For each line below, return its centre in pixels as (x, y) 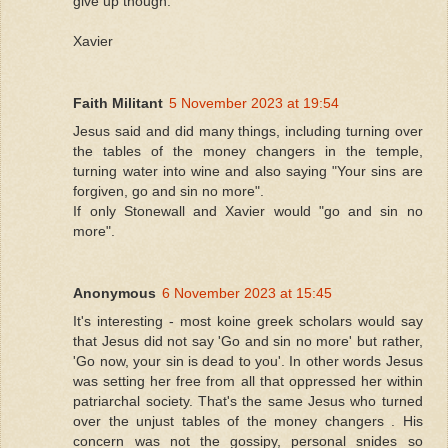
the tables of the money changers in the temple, (248, 150)
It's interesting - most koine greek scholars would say (248, 320)
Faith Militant (118, 102)
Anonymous (115, 292)
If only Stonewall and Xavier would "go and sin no (248, 210)
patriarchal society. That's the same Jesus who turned (248, 400)
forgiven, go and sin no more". (169, 190)
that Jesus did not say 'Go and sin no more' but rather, (248, 340)
